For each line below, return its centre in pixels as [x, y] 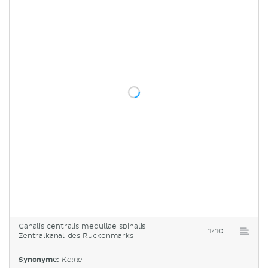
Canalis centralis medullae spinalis [82, 226]
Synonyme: [40, 260]
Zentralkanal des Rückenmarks [76, 236]
